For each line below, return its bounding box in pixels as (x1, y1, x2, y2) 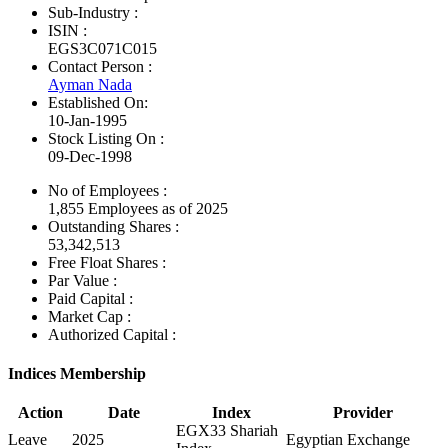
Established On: (48, 93, 148, 111)
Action (17, 404, 63, 422)
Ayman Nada (48, 75, 132, 93)
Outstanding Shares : (48, 217, 179, 235)
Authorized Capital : (48, 325, 176, 343)
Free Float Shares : (48, 253, 166, 271)
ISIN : (48, 21, 87, 39)
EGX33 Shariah (176, 422, 278, 440)
